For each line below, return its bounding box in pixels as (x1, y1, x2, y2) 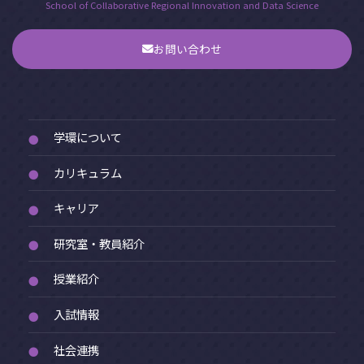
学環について (54, 128, 122, 146)
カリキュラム (54, 163, 122, 181)
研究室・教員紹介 (54, 234, 145, 252)
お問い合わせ (154, 41, 222, 58)
